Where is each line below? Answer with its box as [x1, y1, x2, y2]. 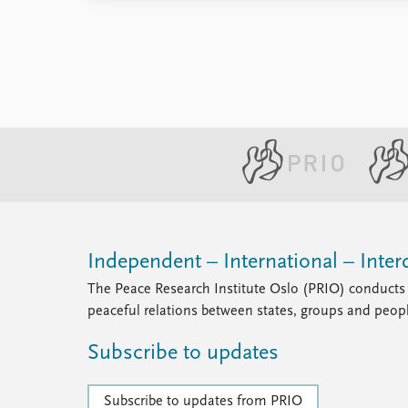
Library [87, 9, 127, 24]
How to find [87, 31, 160, 46]
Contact [87, 53, 136, 67]
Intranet [87, 75, 137, 89]
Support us [87, 118, 156, 133]
